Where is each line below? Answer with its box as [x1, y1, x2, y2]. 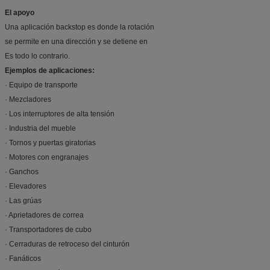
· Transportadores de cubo [5, 225, 92, 234]
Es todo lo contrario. [5, 51, 70, 60]
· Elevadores [5, 181, 46, 190]
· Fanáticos [5, 254, 41, 263]
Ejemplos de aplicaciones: [5, 66, 95, 75]
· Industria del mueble [5, 124, 76, 133]
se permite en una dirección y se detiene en [5, 37, 148, 46]
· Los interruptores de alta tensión [5, 109, 115, 118]
